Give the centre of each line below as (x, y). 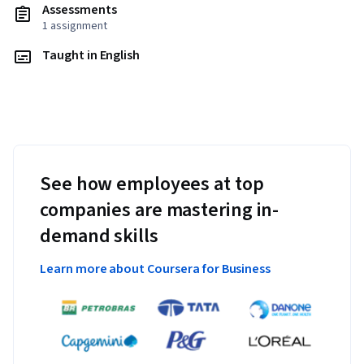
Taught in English (91, 56)
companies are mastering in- (160, 210)
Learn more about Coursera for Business (156, 269)
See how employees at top (152, 184)
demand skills (99, 236)
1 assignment (75, 26)
